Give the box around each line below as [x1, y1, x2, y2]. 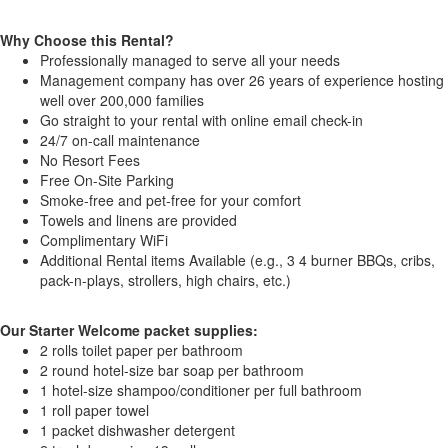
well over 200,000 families [40, 90, 204, 111]
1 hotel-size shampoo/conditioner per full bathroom [40, 380, 362, 401]
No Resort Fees [40, 150, 140, 171]
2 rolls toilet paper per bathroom [40, 340, 243, 361]
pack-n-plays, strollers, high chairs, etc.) [40, 270, 291, 291]
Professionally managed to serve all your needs [40, 50, 340, 71]
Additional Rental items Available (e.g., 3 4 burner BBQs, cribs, [40, 250, 435, 271]
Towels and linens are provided [40, 210, 237, 231]
